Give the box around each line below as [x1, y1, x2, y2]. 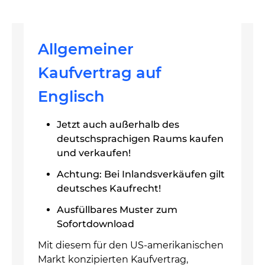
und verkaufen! [57, 147, 131, 159]
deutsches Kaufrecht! [57, 183, 161, 194]
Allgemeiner [38, 40, 134, 58]
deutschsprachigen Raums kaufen [57, 133, 224, 144]
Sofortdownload [57, 218, 134, 230]
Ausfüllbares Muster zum [57, 204, 177, 215]
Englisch [38, 87, 105, 105]
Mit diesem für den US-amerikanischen [38, 240, 224, 251]
